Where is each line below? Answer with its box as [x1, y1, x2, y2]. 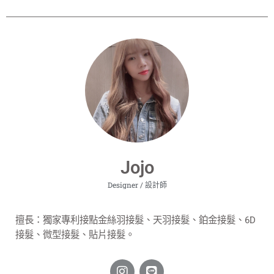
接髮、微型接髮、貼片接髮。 [15, 229, 135, 240]
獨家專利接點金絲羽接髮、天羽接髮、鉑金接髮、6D [43, 214, 256, 226]
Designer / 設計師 [107, 179, 167, 190]
